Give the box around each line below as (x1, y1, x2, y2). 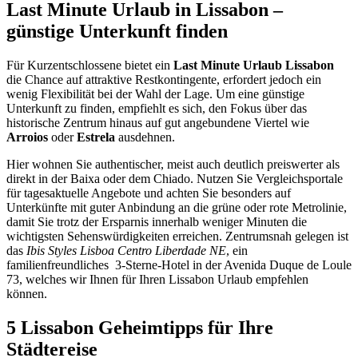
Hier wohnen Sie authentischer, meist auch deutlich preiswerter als (6, 157, 340, 171)
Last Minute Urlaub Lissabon (173, 58, 334, 72)
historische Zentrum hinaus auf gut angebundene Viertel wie (6, 115, 309, 129)
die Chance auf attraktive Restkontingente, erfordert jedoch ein (6, 72, 321, 86)
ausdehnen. (115, 129, 175, 144)
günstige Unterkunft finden (6, 20, 228, 42)
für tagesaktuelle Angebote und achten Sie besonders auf (6, 185, 291, 200)
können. (6, 286, 47, 300)
